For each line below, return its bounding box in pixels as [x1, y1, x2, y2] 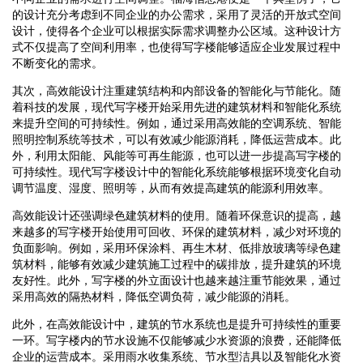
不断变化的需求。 [12, 56, 103, 70]
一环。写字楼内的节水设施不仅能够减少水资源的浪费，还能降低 [12, 333, 341, 347]
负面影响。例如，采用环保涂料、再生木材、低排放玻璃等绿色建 [12, 241, 341, 254]
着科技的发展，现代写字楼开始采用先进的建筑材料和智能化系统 [12, 100, 341, 113]
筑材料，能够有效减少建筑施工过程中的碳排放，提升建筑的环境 [12, 257, 341, 271]
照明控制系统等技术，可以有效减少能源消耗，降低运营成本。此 [12, 132, 341, 146]
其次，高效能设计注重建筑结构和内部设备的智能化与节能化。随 [12, 83, 341, 97]
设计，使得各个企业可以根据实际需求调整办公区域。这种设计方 [12, 23, 341, 37]
